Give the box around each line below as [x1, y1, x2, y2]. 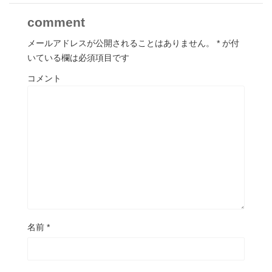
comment [27, 15, 85, 29]
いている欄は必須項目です [27, 53, 129, 63]
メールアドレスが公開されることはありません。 [27, 38, 214, 48]
